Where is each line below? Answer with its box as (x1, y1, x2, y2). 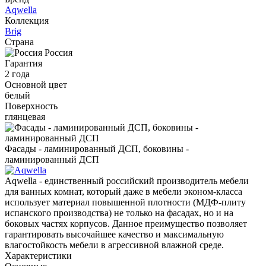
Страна (5, 36, 34, 47)
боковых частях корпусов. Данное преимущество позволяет (5, 218, 247, 229)
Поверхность (5, 100, 58, 111)
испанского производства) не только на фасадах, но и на (5, 207, 233, 218)
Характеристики (5, 250, 72, 261)
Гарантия (5, 58, 42, 68)
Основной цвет (5, 79, 67, 90)
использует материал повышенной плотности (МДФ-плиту (5, 197, 246, 207)
